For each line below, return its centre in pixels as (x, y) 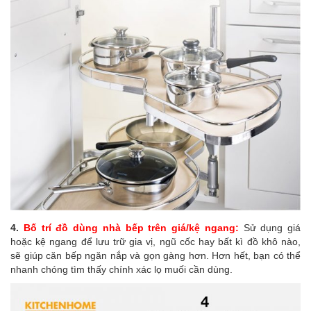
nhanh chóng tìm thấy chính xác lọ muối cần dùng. (121, 270)
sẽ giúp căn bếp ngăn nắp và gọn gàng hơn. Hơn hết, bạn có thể (155, 256)
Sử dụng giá (269, 228)
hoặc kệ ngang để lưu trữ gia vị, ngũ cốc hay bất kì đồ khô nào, (155, 242)
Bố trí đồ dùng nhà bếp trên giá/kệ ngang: (131, 228)
